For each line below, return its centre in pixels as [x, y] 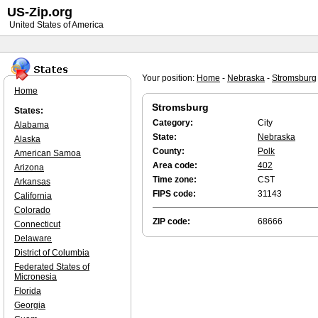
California [33, 196]
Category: [173, 123]
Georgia [30, 305]
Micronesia [35, 277]
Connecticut [37, 224]
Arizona [29, 168]
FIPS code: [174, 194]
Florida [28, 291]
